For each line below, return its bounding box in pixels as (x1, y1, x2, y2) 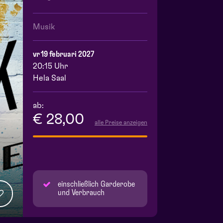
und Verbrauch (58, 189, 105, 197)
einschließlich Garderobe (58, 180, 135, 189)
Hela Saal (33, 74, 66, 83)
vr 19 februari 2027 (33, 50, 94, 59)
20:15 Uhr (33, 62, 68, 71)
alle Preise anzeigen (95, 119, 147, 126)
